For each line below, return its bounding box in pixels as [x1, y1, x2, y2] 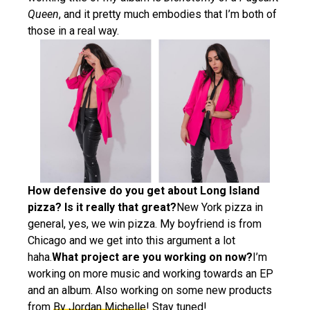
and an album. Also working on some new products [28, 284, 272, 298]
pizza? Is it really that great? [28, 201, 176, 215]
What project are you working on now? [52, 250, 253, 264]
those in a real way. [28, 24, 119, 38]
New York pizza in [176, 201, 263, 215]
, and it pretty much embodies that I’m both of [59, 8, 277, 21]
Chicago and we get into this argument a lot [28, 234, 235, 248]
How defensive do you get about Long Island [28, 184, 259, 198]
